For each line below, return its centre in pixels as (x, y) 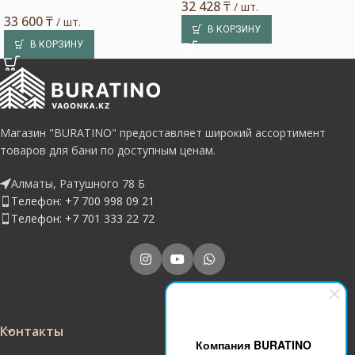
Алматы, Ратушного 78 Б (78, 183)
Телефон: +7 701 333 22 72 (83, 218)
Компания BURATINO (253, 345)
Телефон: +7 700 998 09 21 (83, 201)
